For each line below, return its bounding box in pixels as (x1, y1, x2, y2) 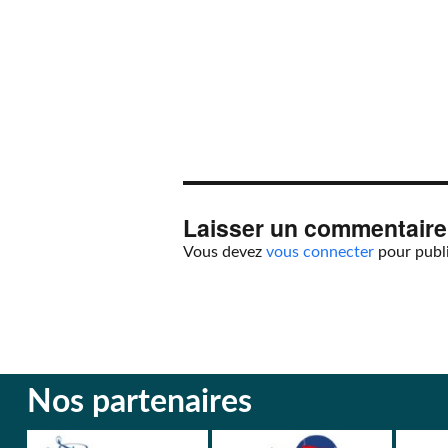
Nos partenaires (26, 386, 252, 419)
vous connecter (266, 244, 375, 261)
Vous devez (183, 244, 267, 261)
